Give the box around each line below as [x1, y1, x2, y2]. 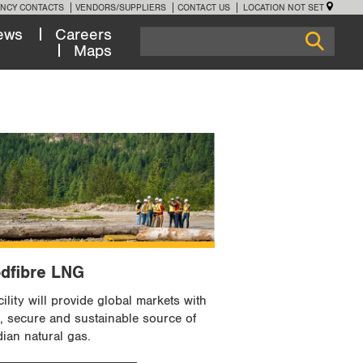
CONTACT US [177, 2, 230, 13]
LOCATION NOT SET [243, 2, 324, 13]
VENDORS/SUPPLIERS [75, 2, 166, 13]
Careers [55, 24, 113, 45]
